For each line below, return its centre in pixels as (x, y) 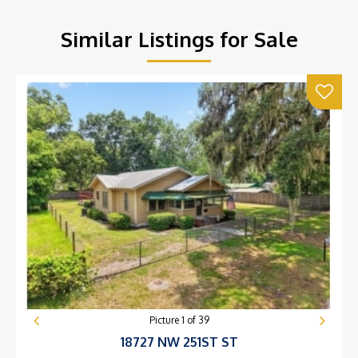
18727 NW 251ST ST (179, 342)
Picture (165, 320)
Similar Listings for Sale (179, 38)
